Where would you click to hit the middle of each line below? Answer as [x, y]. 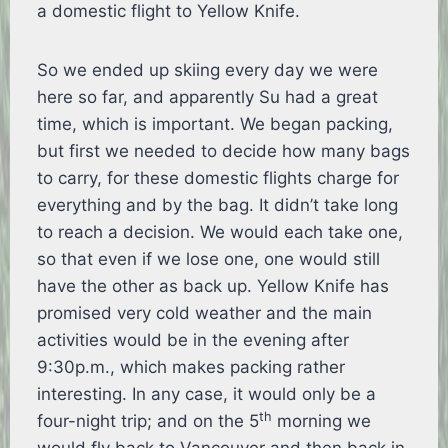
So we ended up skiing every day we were [208, 70]
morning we [322, 421]
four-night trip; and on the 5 [148, 421]
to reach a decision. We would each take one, [220, 232]
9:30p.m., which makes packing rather [191, 367]
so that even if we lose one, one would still [209, 259]
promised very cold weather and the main [205, 313]
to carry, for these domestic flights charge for [218, 178]
